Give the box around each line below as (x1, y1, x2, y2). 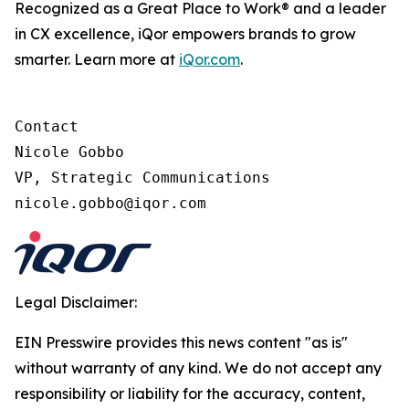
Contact (15, 118, 79, 135)
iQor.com (179, 50, 240, 68)
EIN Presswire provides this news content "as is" (15, 333, 348, 351)
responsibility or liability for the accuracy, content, (15, 384, 365, 403)
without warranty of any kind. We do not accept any (15, 359, 382, 377)
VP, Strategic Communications (15, 169, 270, 186)
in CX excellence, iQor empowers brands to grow (15, 25, 356, 43)
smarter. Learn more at (15, 50, 179, 68)
